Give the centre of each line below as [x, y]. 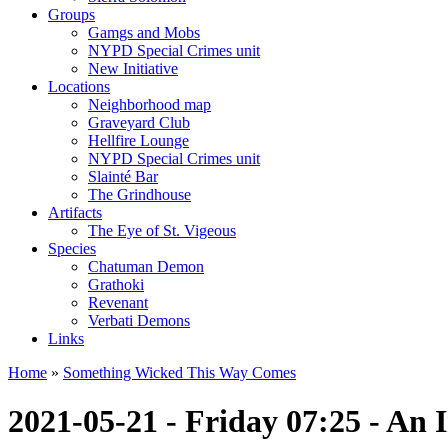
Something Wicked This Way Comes [179, 372]
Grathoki [116, 284]
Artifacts [75, 212]
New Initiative [133, 68]
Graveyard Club [139, 122]
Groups [71, 14]
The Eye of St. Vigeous [162, 230]
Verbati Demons [139, 320]
